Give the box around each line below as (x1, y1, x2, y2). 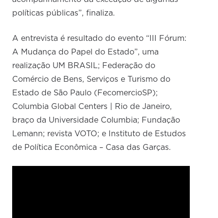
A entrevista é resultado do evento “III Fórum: (12, 35, 187, 43)
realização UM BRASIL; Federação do (12, 62, 156, 70)
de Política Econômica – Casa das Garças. (12, 144, 171, 152)
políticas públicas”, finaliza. (12, 9, 115, 18)
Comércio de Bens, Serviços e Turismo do (12, 75, 171, 84)
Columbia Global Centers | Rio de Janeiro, (12, 103, 172, 111)
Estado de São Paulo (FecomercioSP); (12, 89, 158, 97)
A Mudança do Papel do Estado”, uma (12, 48, 159, 56)
